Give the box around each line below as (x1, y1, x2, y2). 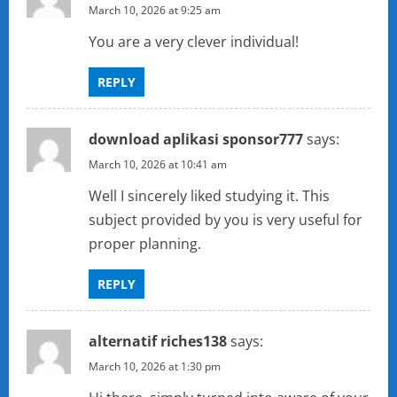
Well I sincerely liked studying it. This (89, 186, 330, 206)
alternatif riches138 (89, 331, 227, 352)
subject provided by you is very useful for (89, 210, 362, 230)
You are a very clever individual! (89, 32, 299, 52)
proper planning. (89, 234, 201, 254)
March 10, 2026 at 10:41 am (89, 157, 227, 173)
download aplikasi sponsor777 (89, 129, 303, 150)
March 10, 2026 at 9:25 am (89, 3, 221, 19)
